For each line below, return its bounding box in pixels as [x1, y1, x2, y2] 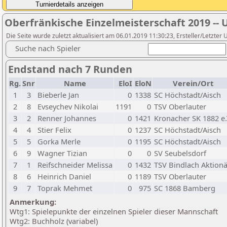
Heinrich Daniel [37, 171, 91, 181]
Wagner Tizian [37, 148, 87, 158]
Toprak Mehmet [37, 183, 92, 193]
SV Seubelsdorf [154, 148, 206, 158]
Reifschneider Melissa [37, 160, 112, 170]
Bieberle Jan [37, 90, 79, 100]
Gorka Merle [37, 136, 81, 146]
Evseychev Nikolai [37, 101, 98, 111]
